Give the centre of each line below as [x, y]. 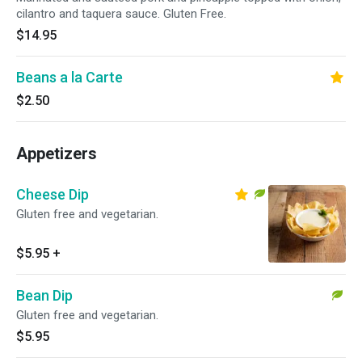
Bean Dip [44, 295]
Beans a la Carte [69, 77]
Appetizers [57, 154]
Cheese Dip [53, 194]
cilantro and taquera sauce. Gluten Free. [121, 14]
